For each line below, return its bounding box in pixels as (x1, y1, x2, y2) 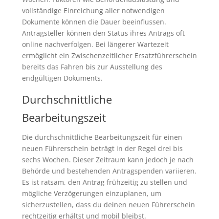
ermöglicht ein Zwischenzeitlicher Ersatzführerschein (22, 51, 197, 61)
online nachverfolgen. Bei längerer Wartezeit (22, 40, 169, 49)
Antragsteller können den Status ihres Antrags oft (22, 28, 185, 38)
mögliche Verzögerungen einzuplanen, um (22, 189, 161, 198)
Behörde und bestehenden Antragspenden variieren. (22, 166, 197, 176)
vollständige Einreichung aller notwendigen (22, 6, 165, 16)
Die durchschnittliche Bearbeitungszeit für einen (22, 132, 182, 142)
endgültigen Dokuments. (22, 73, 103, 83)
